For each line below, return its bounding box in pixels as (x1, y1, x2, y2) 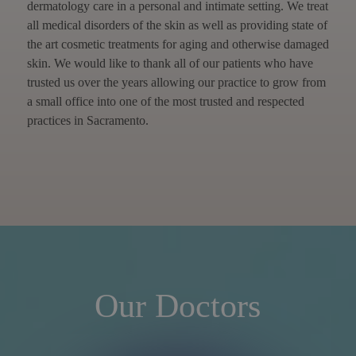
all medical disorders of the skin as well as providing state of (26, 17, 327, 32)
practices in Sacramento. (26, 113, 149, 127)
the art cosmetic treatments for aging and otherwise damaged (26, 37, 329, 51)
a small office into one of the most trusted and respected (26, 94, 304, 108)
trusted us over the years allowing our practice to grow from (26, 75, 326, 89)
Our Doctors (95, 287, 261, 324)
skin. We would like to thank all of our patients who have (26, 56, 313, 70)
